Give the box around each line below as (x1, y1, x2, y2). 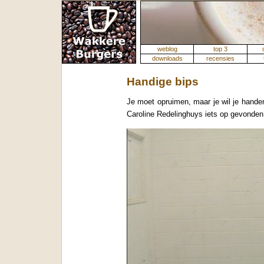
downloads (151, 55, 183, 62)
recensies (206, 55, 235, 62)
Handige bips (127, 75, 199, 88)
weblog (157, 45, 177, 52)
